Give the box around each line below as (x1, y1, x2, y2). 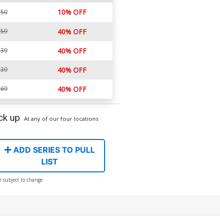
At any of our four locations (24, 114, 98, 122)
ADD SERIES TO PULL (11, 144, 95, 155)
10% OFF (57, 7, 86, 17)
